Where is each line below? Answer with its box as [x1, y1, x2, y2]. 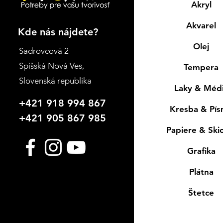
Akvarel [186, 20, 217, 30]
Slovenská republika [19, 75, 92, 86]
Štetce [188, 187, 215, 198]
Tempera [184, 62, 219, 72]
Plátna [189, 166, 214, 177]
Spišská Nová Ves [19, 60, 83, 71]
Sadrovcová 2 [19, 45, 69, 56]
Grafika [187, 145, 216, 156]
